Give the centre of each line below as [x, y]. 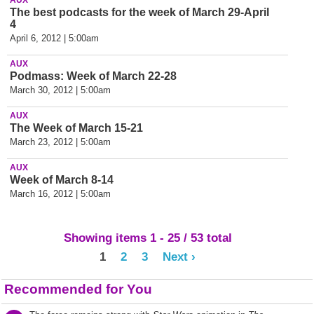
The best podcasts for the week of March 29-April [139, 12]
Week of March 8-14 [62, 180]
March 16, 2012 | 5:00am [60, 194]
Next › [179, 256]
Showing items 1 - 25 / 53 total [148, 237]
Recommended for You [78, 289]
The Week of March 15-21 [76, 128]
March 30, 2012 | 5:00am [60, 90]
